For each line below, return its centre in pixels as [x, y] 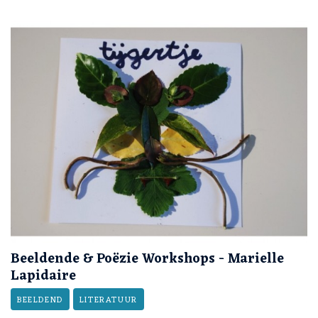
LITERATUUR [108, 300]
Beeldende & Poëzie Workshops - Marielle [147, 259]
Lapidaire [43, 276]
